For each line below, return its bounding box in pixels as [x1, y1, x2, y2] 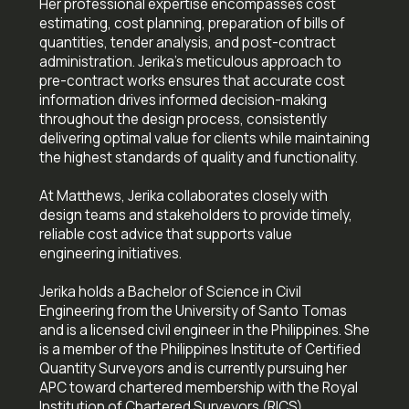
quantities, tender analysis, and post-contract [38, 32, 336, 52]
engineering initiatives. [38, 243, 182, 263]
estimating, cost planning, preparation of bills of [38, 13, 345, 33]
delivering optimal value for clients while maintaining [38, 128, 370, 148]
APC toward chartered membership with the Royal [38, 377, 358, 397]
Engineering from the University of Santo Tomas [38, 300, 347, 320]
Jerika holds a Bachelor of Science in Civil [38, 281, 301, 301]
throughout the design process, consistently [38, 109, 327, 129]
